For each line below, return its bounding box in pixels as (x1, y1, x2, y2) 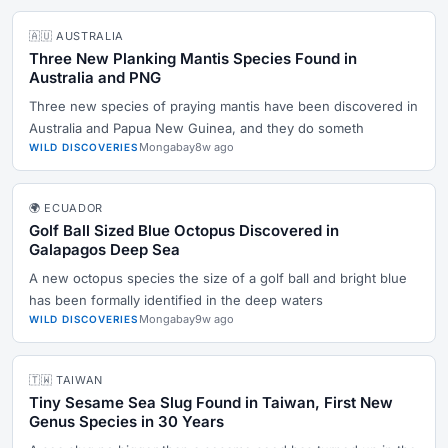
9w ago (194, 312, 234, 326)
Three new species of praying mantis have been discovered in (29, 98, 418, 114)
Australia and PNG (29, 68, 161, 87)
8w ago (194, 140, 234, 154)
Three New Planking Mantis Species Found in (29, 49, 357, 68)
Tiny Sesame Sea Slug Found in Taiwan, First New (29, 393, 393, 412)
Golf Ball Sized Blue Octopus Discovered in (29, 221, 339, 240)
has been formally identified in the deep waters (29, 292, 323, 308)
